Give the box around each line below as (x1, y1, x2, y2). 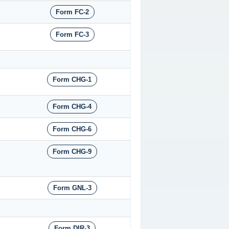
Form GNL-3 (53, 184, 91, 192)
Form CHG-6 (53, 125, 91, 133)
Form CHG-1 (53, 76, 91, 84)
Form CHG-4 (53, 103, 91, 111)
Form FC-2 (55, 8, 89, 16)
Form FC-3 (55, 31, 89, 39)
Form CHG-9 (53, 148, 91, 156)
